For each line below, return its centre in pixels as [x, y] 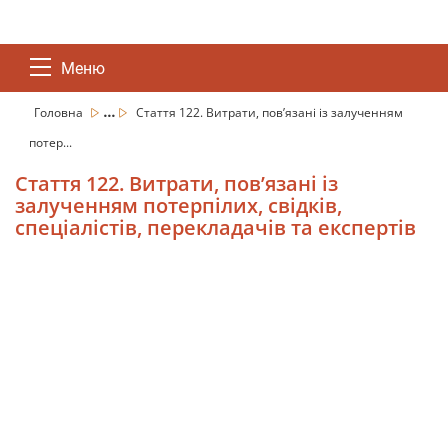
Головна [60, 112]
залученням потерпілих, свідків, [178, 205]
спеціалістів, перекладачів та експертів [215, 227]
